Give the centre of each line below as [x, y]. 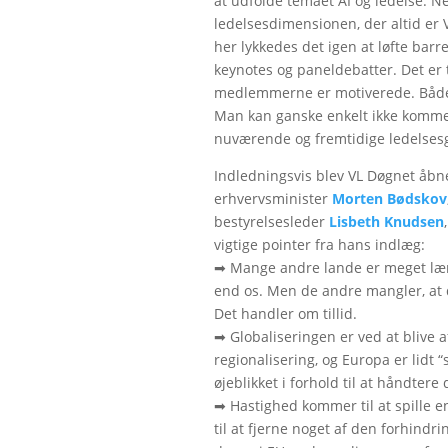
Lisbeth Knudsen [387, 221]
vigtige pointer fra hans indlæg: [320, 244]
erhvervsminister [273, 198]
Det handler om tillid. [286, 313]
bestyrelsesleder [272, 221]
